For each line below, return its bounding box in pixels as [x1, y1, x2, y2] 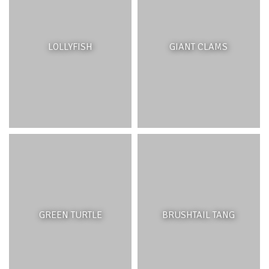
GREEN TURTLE [38, 209, 102, 221]
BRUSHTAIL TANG [162, 209, 235, 221]
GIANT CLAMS [169, 41, 228, 53]
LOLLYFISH [48, 41, 93, 53]
